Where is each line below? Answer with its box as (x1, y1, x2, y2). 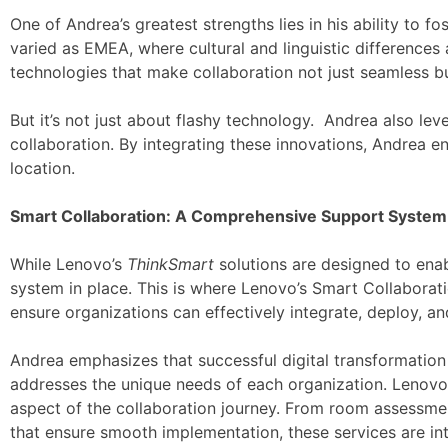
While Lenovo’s (10, 254, 127, 274)
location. (10, 158, 75, 178)
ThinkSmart (127, 254, 214, 274)
